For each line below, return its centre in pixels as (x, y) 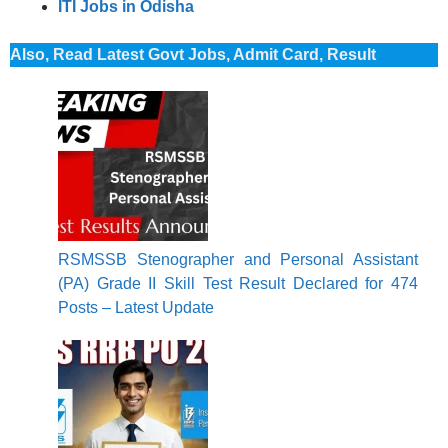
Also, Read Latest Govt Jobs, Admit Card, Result (193, 55)
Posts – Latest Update (136, 308)
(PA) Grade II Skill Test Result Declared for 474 (238, 284)
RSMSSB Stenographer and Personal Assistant (238, 260)
